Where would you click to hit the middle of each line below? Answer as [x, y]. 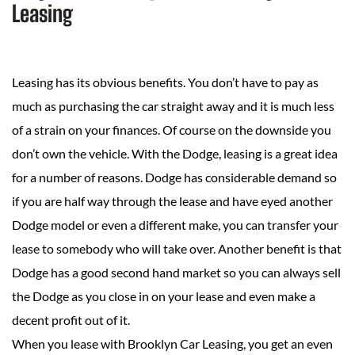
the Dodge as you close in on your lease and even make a [164, 296]
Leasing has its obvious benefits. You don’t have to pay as [165, 82]
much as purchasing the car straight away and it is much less [173, 106]
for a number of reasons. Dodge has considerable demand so [174, 177]
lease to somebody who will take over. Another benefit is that [177, 249]
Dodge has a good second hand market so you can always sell [176, 273]
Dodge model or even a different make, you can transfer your [175, 225]
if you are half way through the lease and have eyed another [172, 201]
